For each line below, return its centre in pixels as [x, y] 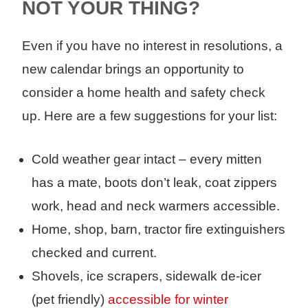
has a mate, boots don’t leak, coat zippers [154, 183]
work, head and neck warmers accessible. [156, 206]
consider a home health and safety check [144, 93]
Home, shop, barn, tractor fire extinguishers [158, 230]
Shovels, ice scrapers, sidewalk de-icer [146, 276]
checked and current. [94, 253]
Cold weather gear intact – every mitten [147, 159]
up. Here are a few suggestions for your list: [151, 116]
